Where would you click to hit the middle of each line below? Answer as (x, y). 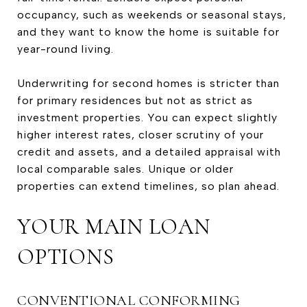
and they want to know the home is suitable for (148, 32)
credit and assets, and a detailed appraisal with (149, 151)
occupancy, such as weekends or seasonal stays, (152, 14)
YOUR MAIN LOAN (114, 226)
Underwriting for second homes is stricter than (148, 83)
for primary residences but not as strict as (135, 100)
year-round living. (65, 49)
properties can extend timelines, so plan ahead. (148, 186)
